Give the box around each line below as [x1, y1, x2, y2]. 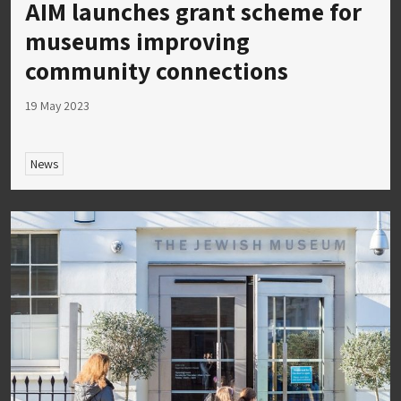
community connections [25, 54, 288, 88]
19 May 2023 [25, 98, 90, 115]
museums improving [25, 24, 250, 58]
